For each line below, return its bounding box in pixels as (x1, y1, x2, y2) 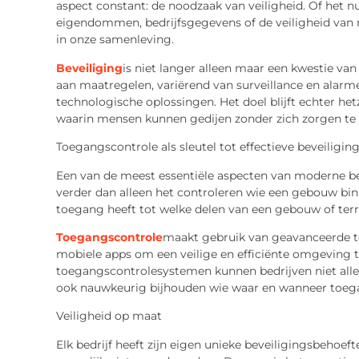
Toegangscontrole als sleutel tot (55, 139, 240, 155)
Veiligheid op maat (55, 309, 162, 324)
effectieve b (239, 139, 305, 155)
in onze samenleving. (55, 32, 174, 47)
